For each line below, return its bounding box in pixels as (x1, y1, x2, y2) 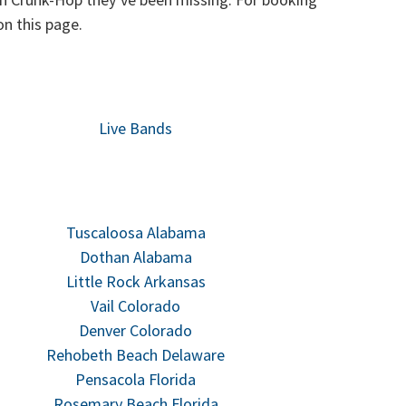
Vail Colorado (91, 295, 181, 316)
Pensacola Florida (75, 369, 197, 390)
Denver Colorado (79, 320, 193, 341)
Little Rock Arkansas (65, 271, 206, 292)
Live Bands (99, 118, 173, 139)
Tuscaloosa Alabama (65, 222, 206, 243)
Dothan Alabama (79, 246, 192, 267)
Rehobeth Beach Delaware (46, 344, 226, 365)
